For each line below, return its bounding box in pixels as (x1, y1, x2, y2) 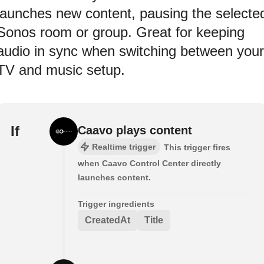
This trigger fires (164, 142, 230, 152)
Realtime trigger (92, 141, 156, 151)
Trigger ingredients (78, 199, 154, 209)
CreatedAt (85, 214, 130, 225)
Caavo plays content (78, 123, 192, 137)
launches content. (78, 172, 151, 182)
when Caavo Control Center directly (78, 158, 221, 168)
